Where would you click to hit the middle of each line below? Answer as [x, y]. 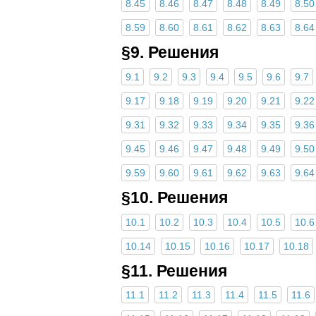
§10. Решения [175, 197]
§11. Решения [174, 271]
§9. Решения [170, 53]
